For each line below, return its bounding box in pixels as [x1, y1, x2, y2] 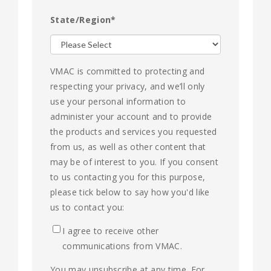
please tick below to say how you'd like [50, 186, 210, 198]
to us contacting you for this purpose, [50, 171, 206, 183]
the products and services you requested [50, 125, 217, 137]
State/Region [50, 13, 111, 25]
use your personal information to [50, 95, 186, 107]
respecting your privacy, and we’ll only [50, 80, 205, 92]
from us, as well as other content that [50, 140, 206, 152]
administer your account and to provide [50, 110, 212, 122]
